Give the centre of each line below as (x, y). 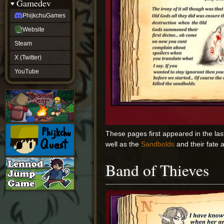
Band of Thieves (157, 170)
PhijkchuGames (44, 15)
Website (33, 29)
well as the (123, 144)
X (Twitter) (28, 57)
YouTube (27, 71)
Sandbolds (158, 144)
